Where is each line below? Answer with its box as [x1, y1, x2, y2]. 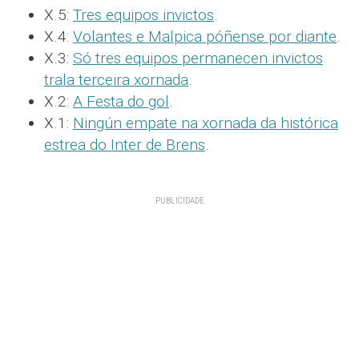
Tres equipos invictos [73, 6, 214, 25]
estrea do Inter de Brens [44, 135, 205, 155]
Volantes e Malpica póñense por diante [73, 27, 337, 46]
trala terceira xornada [44, 71, 188, 90]
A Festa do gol [73, 92, 169, 111]
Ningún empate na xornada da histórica [73, 114, 338, 133]
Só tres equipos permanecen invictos [73, 49, 323, 68]
